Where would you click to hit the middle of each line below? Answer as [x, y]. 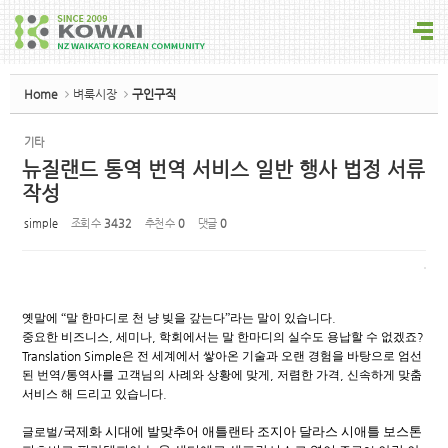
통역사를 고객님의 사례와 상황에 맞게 [168, 375]
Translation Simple [72, 356]
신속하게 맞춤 [384, 375]
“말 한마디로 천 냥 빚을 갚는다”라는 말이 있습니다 [195, 318]
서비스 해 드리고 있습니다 [92, 394]
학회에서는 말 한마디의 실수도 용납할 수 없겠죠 [288, 337]
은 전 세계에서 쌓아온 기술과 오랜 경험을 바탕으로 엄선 [272, 356]
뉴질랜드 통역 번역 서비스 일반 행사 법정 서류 [223, 169]
